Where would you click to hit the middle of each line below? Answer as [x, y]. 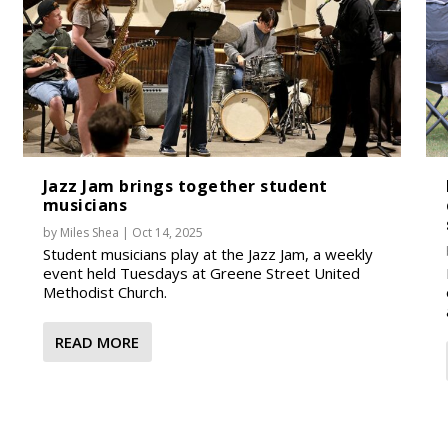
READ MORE [96, 341]
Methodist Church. [104, 291]
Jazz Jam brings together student [185, 185]
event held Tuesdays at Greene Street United [201, 272]
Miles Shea [89, 232]
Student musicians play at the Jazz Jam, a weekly [207, 253]
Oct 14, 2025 [167, 232]
